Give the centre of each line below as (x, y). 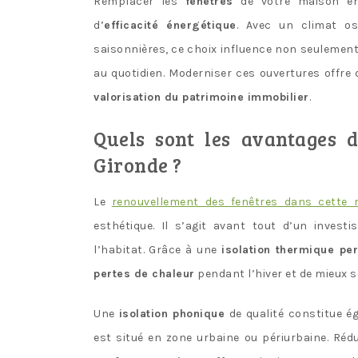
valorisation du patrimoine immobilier (201, 97)
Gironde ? (138, 165)
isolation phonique (172, 313)
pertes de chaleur (144, 273)
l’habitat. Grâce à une (158, 249)
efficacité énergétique (170, 25)
